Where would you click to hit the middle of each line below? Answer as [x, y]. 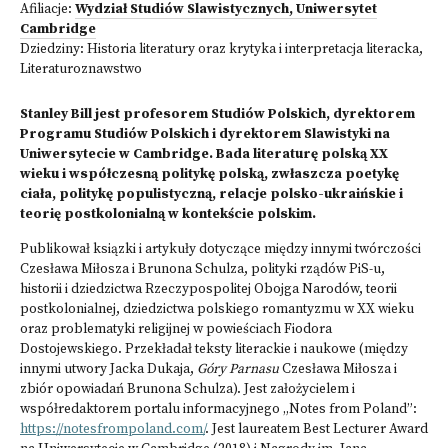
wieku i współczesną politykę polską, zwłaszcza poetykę [209, 174]
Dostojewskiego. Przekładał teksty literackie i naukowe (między [214, 349]
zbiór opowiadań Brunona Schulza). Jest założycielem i [187, 389]
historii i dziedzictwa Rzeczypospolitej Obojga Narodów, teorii [208, 289]
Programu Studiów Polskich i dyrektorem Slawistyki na [205, 134]
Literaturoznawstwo [81, 69]
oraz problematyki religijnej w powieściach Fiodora [176, 329]
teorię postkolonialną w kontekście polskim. [168, 214]
